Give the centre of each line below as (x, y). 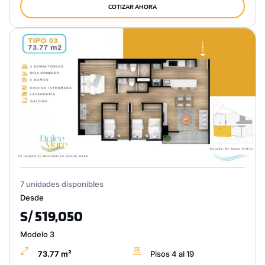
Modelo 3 (37, 235)
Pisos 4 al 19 (172, 254)
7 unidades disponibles (62, 184)
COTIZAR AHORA (132, 6)
